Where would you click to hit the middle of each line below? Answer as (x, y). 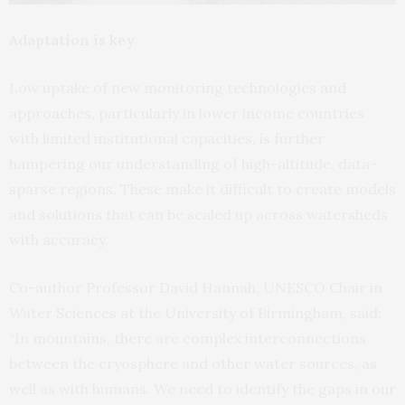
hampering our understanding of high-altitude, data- (193, 164)
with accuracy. (61, 240)
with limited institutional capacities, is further (167, 139)
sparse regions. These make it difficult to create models (202, 189)
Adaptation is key (74, 40)
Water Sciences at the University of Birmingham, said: (195, 313)
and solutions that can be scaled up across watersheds (198, 215)
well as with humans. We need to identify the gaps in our (202, 389)
